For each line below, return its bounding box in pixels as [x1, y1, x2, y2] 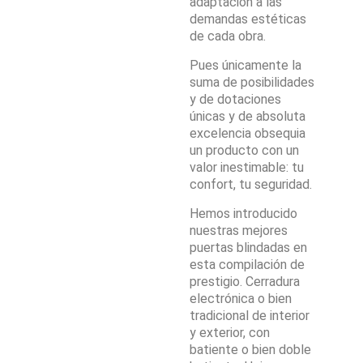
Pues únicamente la [190, 58, 301, 73]
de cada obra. [190, 28, 266, 44]
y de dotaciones [190, 92, 281, 107]
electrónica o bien [190, 291, 292, 306]
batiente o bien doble [190, 342, 311, 357]
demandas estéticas [190, 11, 306, 27]
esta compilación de [190, 257, 305, 272]
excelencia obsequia [190, 126, 305, 141]
